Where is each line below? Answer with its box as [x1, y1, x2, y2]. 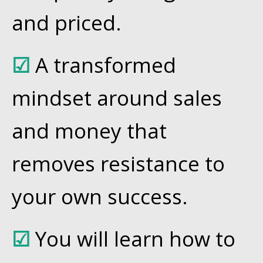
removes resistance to [12, 149, 225, 177]
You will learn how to [35, 224, 235, 252]
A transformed [35, 50, 176, 79]
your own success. [12, 182, 188, 210]
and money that [12, 116, 167, 144]
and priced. [12, 8, 122, 36]
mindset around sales [12, 83, 222, 112]
